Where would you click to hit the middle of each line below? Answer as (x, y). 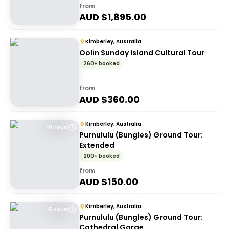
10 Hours (58, 127)
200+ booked (101, 156)
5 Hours (59, 209)
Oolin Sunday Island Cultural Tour (142, 53)
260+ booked (101, 64)
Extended (97, 145)
